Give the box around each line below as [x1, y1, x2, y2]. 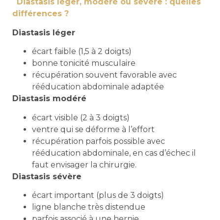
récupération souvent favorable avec [32, 70, 177, 80]
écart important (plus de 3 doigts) [32, 190, 164, 200]
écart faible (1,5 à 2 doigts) [32, 47, 132, 56]
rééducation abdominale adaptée [32, 82, 164, 92]
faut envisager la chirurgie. [32, 160, 137, 169]
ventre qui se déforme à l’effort [32, 124, 155, 134]
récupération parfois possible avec [32, 136, 165, 146]
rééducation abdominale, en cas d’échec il [32, 148, 196, 158]
